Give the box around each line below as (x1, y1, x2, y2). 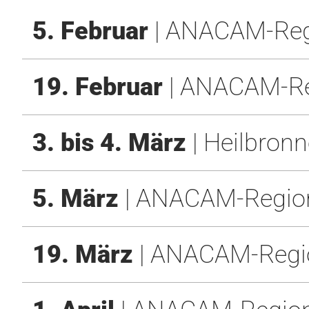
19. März (32, 240, 133, 269)
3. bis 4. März (32, 128, 186, 157)
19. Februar (32, 72, 163, 101)
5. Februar (32, 17, 148, 46)
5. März (32, 184, 119, 213)
